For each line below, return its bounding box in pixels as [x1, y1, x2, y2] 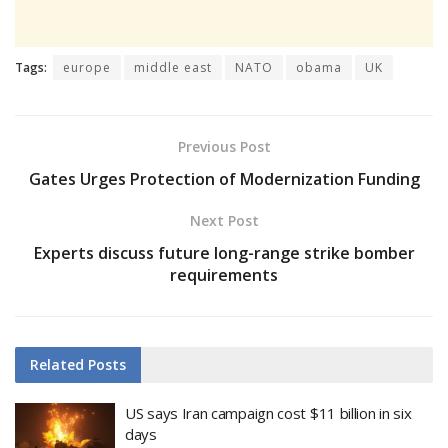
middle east [134, 58, 212, 76]
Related [30, 354, 84, 374]
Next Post [189, 210, 259, 230]
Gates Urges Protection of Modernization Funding [28, 167, 420, 190]
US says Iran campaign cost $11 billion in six [125, 402, 412, 423]
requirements [170, 263, 278, 286]
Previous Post [177, 136, 271, 156]
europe [63, 58, 111, 76]
